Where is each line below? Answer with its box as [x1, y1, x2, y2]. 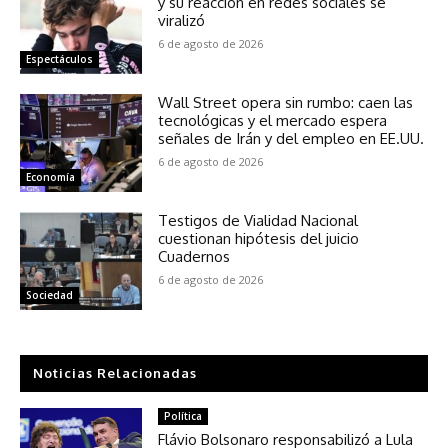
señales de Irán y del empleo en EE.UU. [158, 129, 425, 149]
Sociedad [26, 288, 73, 302]
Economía [26, 170, 75, 185]
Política [164, 409, 203, 423]
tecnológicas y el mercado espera [158, 111, 388, 131]
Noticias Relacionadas [33, 365, 197, 381]
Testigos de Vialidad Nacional [158, 211, 359, 231]
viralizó [158, 11, 206, 31]
